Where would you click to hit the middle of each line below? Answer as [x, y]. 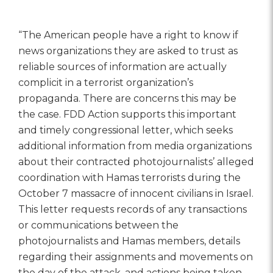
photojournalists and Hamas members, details [129, 241]
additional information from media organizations [135, 146]
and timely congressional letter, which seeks [126, 130]
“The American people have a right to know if [128, 35]
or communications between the [98, 225]
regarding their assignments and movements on [136, 257]
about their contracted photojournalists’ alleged [136, 161]
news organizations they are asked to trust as [128, 51]
